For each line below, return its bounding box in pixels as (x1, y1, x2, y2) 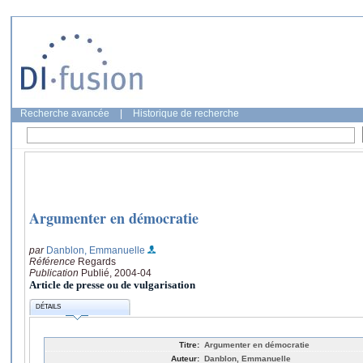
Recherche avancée (20, 108, 109, 119)
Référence (29, 255, 78, 267)
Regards (78, 255, 116, 267)
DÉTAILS (36, 303, 62, 311)
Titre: (179, 340, 199, 349)
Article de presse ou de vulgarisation (29, 278, 195, 291)
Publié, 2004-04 (81, 267, 152, 279)
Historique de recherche (133, 108, 239, 119)
